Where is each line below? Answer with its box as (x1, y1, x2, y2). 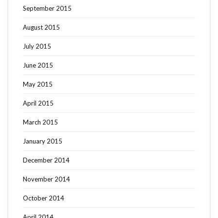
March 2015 (23, 118, 58, 126)
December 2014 (23, 156, 70, 164)
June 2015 (23, 61, 53, 69)
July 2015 (23, 42, 51, 50)
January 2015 (23, 137, 62, 145)
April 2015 (23, 99, 54, 107)
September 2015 (23, 4, 72, 12)
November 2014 (23, 175, 70, 183)
